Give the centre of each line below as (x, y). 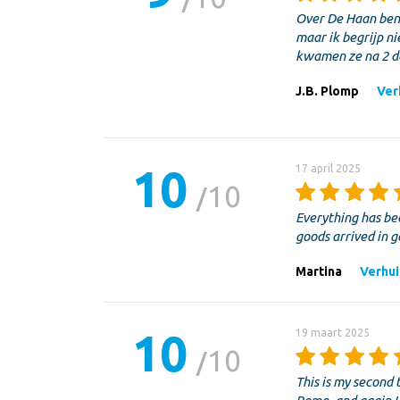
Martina (318, 271)
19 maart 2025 (332, 332)
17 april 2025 (328, 168)
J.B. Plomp (327, 91)
